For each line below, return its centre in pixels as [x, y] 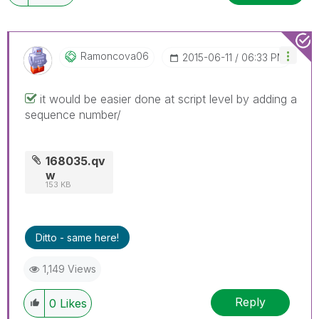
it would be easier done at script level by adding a [168, 99]
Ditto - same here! [77, 237]
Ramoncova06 [115, 56]
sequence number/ [73, 114]
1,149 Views [69, 268]
